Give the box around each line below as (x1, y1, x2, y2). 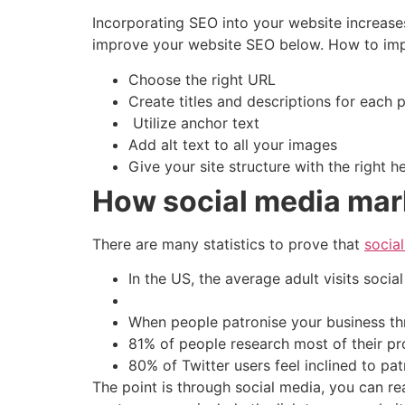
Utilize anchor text (128, 113, 264, 132)
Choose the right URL (128, 70, 280, 89)
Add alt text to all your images (128, 135, 342, 154)
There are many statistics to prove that (92, 234, 364, 253)
